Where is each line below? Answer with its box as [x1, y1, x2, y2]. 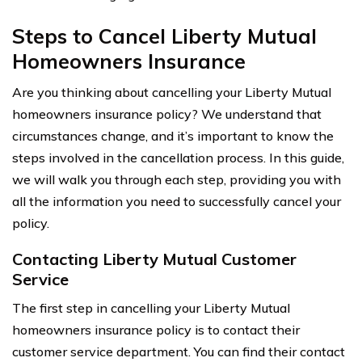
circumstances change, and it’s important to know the [12, 127, 334, 144]
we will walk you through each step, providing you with [12, 170, 341, 187]
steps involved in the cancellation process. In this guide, [12, 149, 344, 166]
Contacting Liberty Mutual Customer [12, 248, 297, 269]
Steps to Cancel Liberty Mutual [12, 23, 317, 48]
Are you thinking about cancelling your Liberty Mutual [12, 83, 331, 100]
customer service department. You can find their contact [12, 343, 345, 360]
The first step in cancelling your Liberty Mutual [12, 299, 290, 316]
